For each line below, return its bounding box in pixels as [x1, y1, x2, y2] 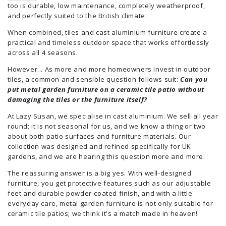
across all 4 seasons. [8, 48, 78, 57]
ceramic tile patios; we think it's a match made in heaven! [8, 209, 198, 218]
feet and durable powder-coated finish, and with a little [8, 189, 193, 198]
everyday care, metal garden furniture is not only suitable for [8, 199, 213, 208]
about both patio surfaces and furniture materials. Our [8, 132, 191, 141]
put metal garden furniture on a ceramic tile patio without [8, 85, 204, 94]
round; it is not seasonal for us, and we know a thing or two [8, 122, 206, 131]
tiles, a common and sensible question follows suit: [8, 75, 181, 84]
